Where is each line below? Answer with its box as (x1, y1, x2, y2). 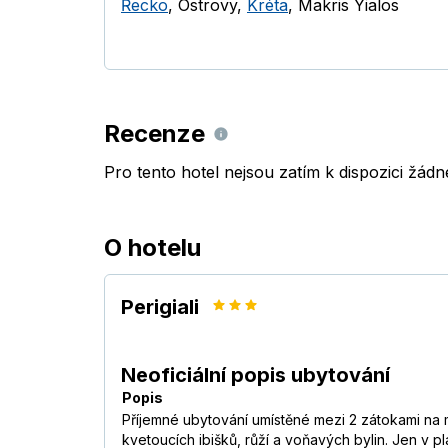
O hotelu (104, 233, 201, 263)
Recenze (104, 119, 205, 149)
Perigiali (121, 295, 199, 320)
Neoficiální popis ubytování (121, 363, 390, 388)
